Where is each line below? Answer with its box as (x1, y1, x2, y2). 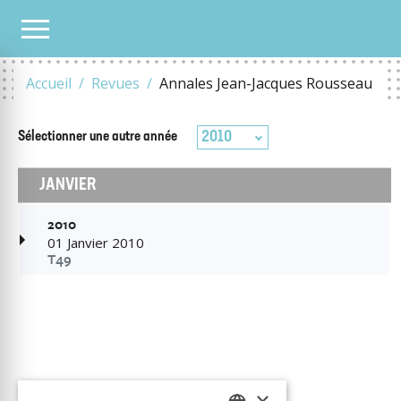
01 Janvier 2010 (47, 234, 144, 252)
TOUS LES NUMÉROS (17, 21, 112, 35)
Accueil (26, 73, 72, 93)
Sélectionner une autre (18, 130, 141, 144)
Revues (91, 73, 140, 93)
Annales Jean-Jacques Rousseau (159, 73, 372, 93)
